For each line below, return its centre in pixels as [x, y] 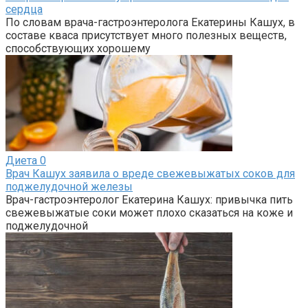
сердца [24, 9]
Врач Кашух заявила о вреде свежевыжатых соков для [150, 173]
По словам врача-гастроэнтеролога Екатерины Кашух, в [150, 22]
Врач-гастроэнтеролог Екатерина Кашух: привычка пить [149, 199]
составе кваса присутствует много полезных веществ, [146, 35]
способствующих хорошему [78, 48]
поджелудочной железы [69, 186]
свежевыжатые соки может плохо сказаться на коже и [149, 212]
